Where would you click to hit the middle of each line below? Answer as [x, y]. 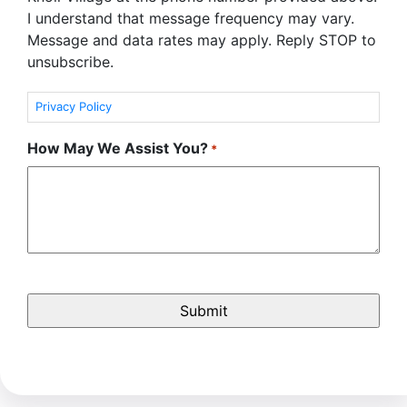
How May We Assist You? [118, 148]
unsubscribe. [70, 62]
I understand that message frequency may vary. [191, 18]
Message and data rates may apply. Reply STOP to [202, 40]
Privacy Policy [74, 107]
